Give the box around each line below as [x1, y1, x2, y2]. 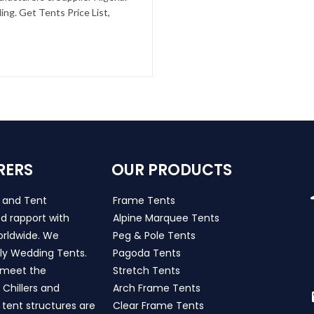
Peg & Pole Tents [112, 228, 196, 243]
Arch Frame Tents [112, 281, 200, 296]
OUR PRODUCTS [111, 159, 232, 182]
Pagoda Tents [112, 246, 181, 261]
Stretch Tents [112, 264, 180, 278]
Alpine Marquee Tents [112, 211, 219, 226]
